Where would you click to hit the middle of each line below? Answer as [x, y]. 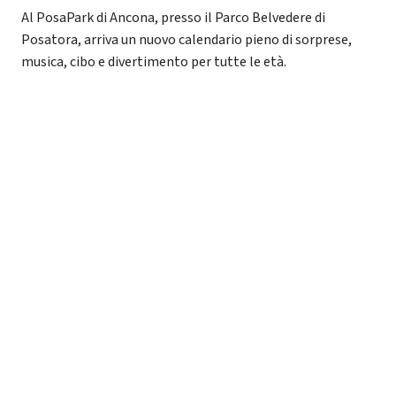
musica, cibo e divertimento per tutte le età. [154, 61]
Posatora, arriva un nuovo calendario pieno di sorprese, [187, 39]
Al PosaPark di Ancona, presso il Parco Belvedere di [173, 17]
